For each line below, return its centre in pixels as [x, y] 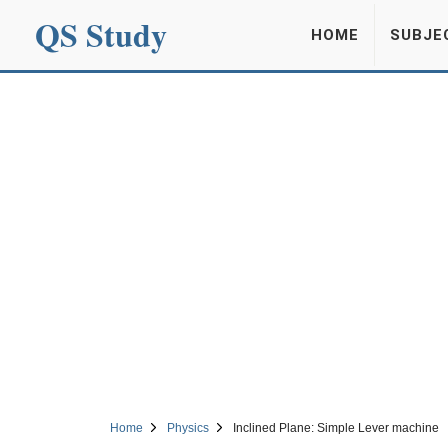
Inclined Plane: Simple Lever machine [335, 428]
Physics [187, 428]
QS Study [101, 34]
